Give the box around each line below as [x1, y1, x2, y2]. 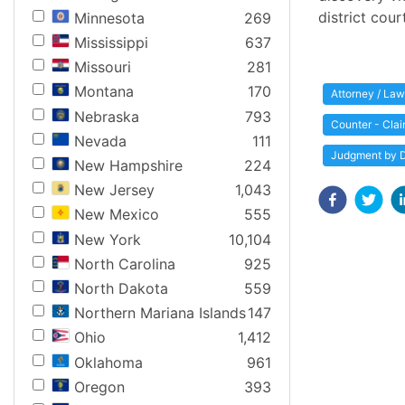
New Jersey [74, 181, 155, 200]
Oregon [74, 377, 125, 396]
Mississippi [74, 33, 148, 52]
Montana [74, 82, 134, 101]
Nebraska [74, 107, 139, 126]
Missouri [74, 58, 131, 77]
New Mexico [74, 205, 159, 224]
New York [74, 230, 141, 249]
